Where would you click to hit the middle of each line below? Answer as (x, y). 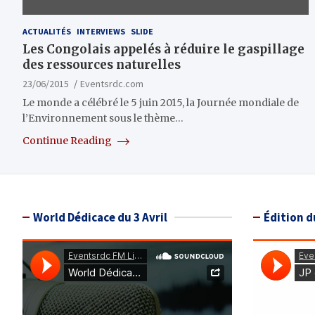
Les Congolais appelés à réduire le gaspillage (163, 50)
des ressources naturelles (102, 65)
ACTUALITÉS (47, 32)
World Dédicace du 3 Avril (100, 218)
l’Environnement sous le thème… (103, 118)
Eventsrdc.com (112, 84)
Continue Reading (68, 141)
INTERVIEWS (101, 32)
